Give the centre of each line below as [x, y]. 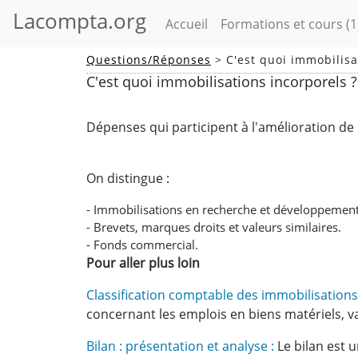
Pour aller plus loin [143, 263]
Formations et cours [283, 24]
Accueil [187, 24]
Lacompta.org [80, 21]
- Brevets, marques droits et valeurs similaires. [214, 227]
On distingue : [128, 178]
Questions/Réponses [149, 60]
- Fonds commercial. [142, 245]
